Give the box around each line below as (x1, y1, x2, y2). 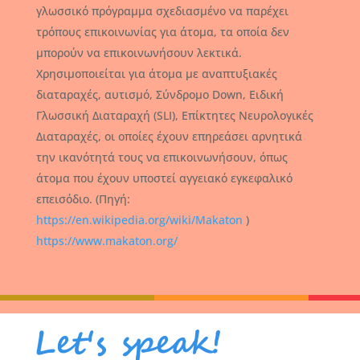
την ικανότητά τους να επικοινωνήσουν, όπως (35, 149, 288, 165)
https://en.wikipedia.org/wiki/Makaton (35, 211, 246, 227)
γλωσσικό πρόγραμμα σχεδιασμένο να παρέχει (35, 2, 288, 18)
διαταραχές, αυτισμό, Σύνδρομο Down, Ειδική (35, 86, 284, 102)
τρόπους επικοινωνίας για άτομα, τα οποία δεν (35, 23, 289, 39)
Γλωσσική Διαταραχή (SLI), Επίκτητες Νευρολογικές (35, 107, 313, 123)
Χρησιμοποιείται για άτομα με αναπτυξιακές (35, 65, 277, 81)
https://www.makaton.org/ (35, 232, 178, 248)
